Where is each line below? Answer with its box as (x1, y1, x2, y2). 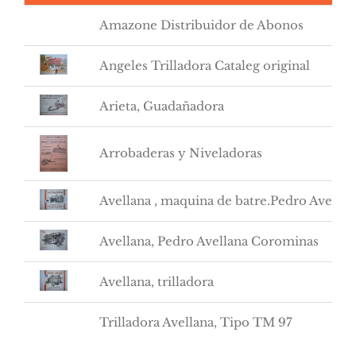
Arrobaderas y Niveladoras (99, 145, 262, 161)
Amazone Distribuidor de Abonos (99, 17, 304, 33)
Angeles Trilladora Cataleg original (99, 57, 310, 73)
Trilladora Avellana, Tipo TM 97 (99, 314, 292, 330)
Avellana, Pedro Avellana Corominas (99, 233, 319, 249)
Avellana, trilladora (99, 273, 214, 289)
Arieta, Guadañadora (99, 98, 224, 114)
